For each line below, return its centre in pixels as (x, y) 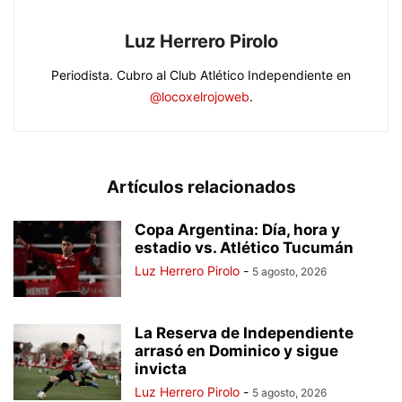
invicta (161, 369)
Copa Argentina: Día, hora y (237, 230)
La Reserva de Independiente (244, 333)
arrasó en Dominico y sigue (236, 351)
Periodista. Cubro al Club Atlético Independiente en (201, 75)
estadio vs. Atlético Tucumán (244, 248)
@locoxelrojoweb (199, 97)
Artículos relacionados (201, 188)
